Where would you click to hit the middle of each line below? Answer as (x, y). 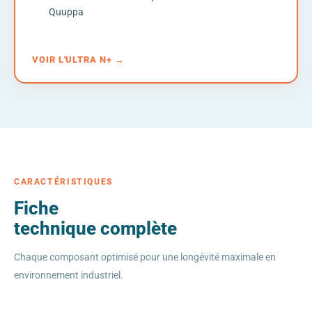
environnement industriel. (69, 275)
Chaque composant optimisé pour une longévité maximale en (145, 257)
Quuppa (66, 11)
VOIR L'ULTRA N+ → (78, 59)
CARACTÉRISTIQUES (63, 181)
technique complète (95, 228)
